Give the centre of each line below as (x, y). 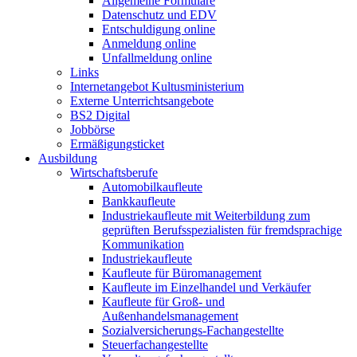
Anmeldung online (149, 43)
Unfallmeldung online (157, 58)
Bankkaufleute (139, 201)
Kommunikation (143, 244)
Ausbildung (68, 158)
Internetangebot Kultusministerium (157, 86)
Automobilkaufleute (152, 187)
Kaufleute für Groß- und (163, 302)
